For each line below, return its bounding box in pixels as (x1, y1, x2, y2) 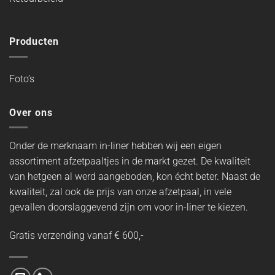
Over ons (9, 106, 53, 118)
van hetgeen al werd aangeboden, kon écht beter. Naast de (9, 171, 260, 183)
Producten (9, 36, 60, 48)
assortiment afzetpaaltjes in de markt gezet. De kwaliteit (9, 155, 250, 168)
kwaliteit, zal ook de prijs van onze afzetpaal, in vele (9, 186, 231, 198)
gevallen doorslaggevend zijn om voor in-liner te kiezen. (9, 201, 248, 214)
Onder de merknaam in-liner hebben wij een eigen (9, 140, 222, 152)
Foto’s (9, 72, 34, 85)
